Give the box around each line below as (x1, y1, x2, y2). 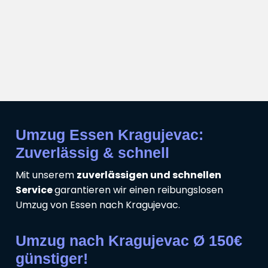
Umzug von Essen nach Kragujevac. (16, 197, 180, 212)
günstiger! (16, 249, 88, 267)
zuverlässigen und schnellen (77, 167, 221, 182)
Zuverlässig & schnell (16, 144, 169, 161)
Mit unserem (16, 167, 77, 182)
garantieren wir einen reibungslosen (54, 182, 223, 197)
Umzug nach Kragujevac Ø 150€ (16, 232, 242, 249)
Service (16, 182, 54, 197)
